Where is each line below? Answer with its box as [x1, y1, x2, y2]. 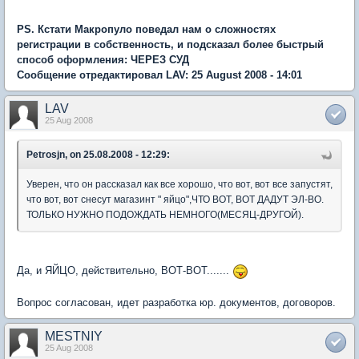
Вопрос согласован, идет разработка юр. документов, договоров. [17, 296, 336, 309]
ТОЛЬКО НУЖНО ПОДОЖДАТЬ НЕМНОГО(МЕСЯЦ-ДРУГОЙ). [26, 209, 304, 221]
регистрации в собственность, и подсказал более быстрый [17, 38, 324, 51]
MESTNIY [45, 329, 103, 343]
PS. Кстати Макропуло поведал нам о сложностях [17, 23, 276, 36]
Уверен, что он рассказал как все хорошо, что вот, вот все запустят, [26, 179, 333, 191]
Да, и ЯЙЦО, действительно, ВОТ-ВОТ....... [17, 264, 232, 277]
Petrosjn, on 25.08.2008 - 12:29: [26, 149, 170, 161]
